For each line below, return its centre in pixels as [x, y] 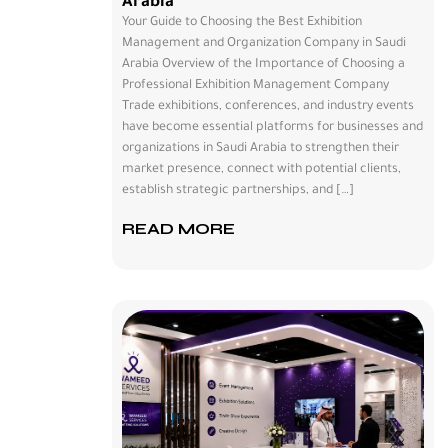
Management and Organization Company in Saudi [264, 44]
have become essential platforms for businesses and [272, 128]
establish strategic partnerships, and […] [238, 191]
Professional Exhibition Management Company [255, 86]
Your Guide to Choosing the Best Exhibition [242, 23]
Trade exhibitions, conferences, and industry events [268, 107]
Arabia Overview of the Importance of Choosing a [263, 65]
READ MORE [178, 229]
